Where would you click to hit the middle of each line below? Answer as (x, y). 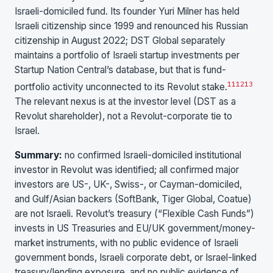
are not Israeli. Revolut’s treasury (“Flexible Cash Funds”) (134, 213)
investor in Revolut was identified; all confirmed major (127, 169)
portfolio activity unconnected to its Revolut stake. (121, 87)
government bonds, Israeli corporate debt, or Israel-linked (136, 257)
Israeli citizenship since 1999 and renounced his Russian (131, 26)
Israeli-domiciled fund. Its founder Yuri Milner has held (127, 12)
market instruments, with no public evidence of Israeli (126, 243)
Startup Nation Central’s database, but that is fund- (120, 70)
